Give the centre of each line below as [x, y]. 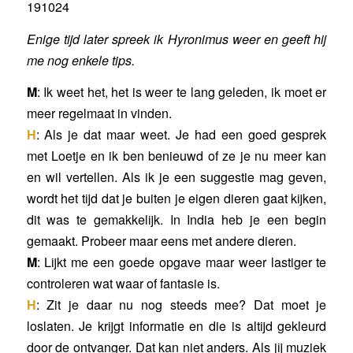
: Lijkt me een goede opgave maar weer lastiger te [182, 262]
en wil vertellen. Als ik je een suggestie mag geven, [176, 177]
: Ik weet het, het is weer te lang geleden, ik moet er [182, 92]
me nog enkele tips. [80, 60]
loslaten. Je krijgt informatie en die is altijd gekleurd [176, 326]
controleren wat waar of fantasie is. [123, 284]
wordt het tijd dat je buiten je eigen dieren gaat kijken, [176, 199]
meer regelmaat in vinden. [99, 113]
